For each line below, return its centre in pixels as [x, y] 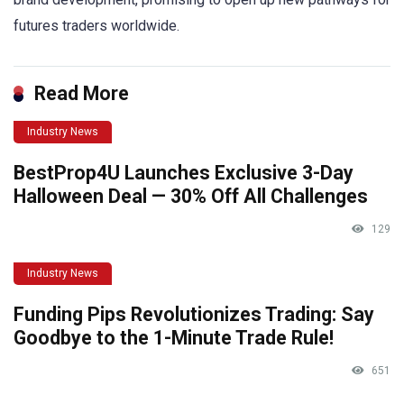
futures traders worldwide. [96, 26]
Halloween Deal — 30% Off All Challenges [191, 197]
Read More [82, 94]
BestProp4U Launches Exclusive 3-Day [184, 173]
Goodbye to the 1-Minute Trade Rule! [174, 338]
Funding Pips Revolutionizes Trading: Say [194, 315]
